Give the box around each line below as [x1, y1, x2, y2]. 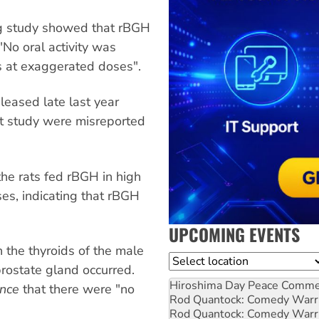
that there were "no [19, 280, 135, 298]
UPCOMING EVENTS [169, 221, 300, 247]
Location [169, 252, 214, 268]
